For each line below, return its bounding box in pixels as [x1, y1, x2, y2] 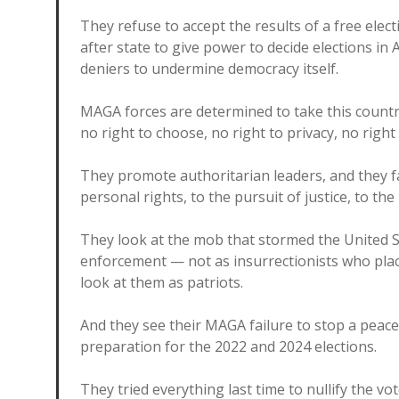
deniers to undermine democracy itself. [80, 59, 338, 78]
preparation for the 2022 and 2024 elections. [80, 337, 377, 356]
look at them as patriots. [80, 273, 243, 292]
